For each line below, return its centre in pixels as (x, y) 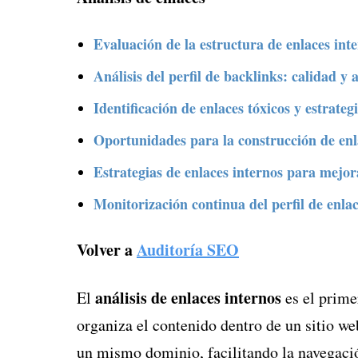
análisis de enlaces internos (188, 297)
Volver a (107, 249)
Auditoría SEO (188, 249)
